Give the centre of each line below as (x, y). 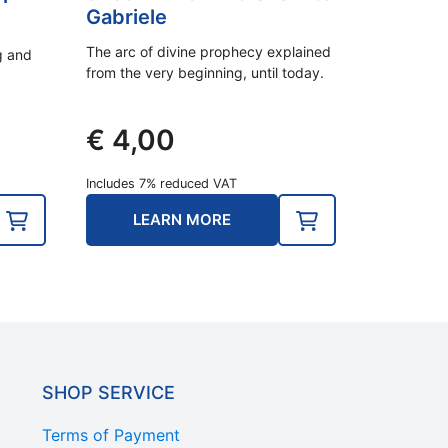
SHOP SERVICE (108, 392)
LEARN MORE (182, 219)
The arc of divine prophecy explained (208, 51)
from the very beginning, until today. (205, 72)
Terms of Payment (111, 434)
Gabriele (126, 16)
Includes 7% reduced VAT (161, 183)
